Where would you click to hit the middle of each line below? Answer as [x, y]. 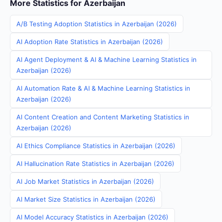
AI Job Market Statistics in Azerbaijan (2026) [85, 181]
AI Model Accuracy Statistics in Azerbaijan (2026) [92, 217]
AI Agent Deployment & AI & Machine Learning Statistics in [107, 59]
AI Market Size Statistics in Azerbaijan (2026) [86, 199]
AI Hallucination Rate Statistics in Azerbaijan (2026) [95, 164]
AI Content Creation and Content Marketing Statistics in [103, 117]
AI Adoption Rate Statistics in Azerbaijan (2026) [90, 42]
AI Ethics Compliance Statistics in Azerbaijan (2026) [96, 146]
